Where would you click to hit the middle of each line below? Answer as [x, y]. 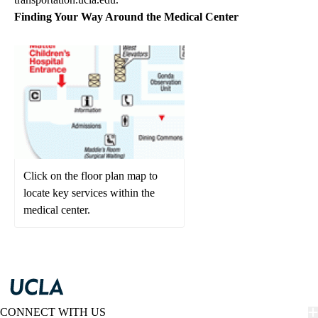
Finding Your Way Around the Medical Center [126, 17]
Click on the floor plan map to [91, 176]
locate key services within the [89, 193]
